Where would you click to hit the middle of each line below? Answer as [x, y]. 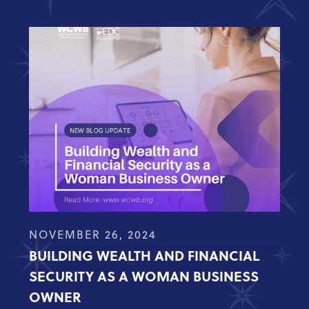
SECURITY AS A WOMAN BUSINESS [144, 276]
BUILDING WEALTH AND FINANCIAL [144, 255]
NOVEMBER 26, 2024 [93, 235]
